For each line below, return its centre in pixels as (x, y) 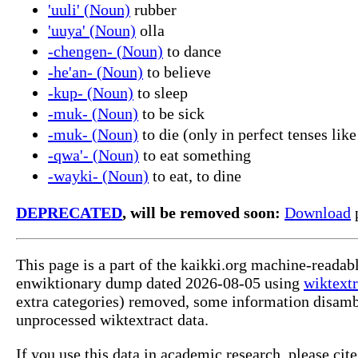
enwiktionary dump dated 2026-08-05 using (160, 282)
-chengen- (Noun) (105, 51)
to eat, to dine (195, 175)
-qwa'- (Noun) (93, 155)
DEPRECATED (69, 212)
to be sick (171, 113)
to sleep (161, 92)
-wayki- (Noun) (98, 175)
